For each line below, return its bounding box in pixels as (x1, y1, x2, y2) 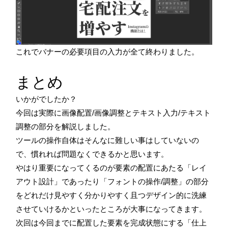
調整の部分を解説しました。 (16, 122, 115, 131)
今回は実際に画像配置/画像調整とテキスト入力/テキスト (16, 108, 211, 118)
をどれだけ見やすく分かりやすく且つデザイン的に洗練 (16, 191, 207, 200)
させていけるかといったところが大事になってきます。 (16, 205, 207, 214)
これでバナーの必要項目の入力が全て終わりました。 (16, 47, 199, 56)
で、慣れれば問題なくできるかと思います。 (16, 150, 168, 159)
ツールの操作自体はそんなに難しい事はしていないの (16, 136, 199, 145)
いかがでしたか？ (16, 95, 77, 104)
